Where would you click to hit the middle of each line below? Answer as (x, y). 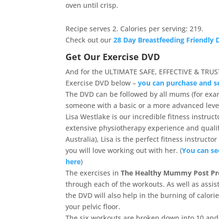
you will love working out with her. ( (124, 150)
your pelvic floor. (93, 207)
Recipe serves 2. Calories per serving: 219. (135, 29)
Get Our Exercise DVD (113, 57)
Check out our (90, 40)
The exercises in (93, 173)
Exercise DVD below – (102, 83)
